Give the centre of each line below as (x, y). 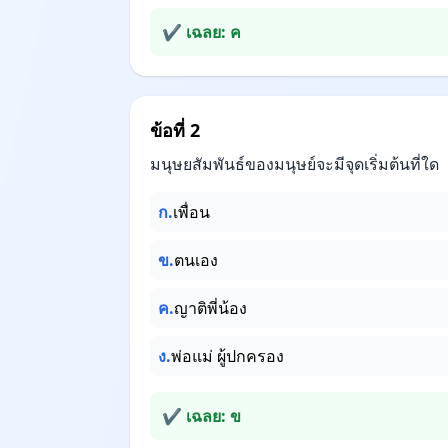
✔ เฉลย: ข (201, 416)
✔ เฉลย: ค (201, 32)
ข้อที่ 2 (175, 130)
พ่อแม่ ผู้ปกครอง (227, 356)
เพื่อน (191, 212)
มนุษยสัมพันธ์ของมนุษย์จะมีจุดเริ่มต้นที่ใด (294, 164)
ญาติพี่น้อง (210, 308)
